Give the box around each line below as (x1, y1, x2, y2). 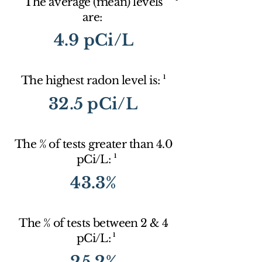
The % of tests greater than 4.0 (14, 137, 173, 151)
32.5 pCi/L (49, 94, 137, 113)
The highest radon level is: (20, 74, 163, 87)
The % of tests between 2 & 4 (19, 216, 168, 230)
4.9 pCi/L (53, 30, 134, 50)
